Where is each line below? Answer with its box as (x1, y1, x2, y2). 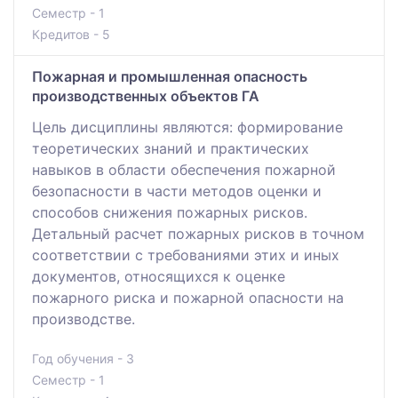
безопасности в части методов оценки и (32, 181, 322, 200)
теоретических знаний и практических (32, 139, 309, 157)
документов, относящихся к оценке (32, 267, 285, 285)
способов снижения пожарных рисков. (32, 203, 307, 221)
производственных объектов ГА (32, 86, 259, 105)
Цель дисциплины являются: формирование (32, 117, 343, 136)
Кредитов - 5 (32, 26, 110, 42)
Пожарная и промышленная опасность (32, 67, 307, 85)
